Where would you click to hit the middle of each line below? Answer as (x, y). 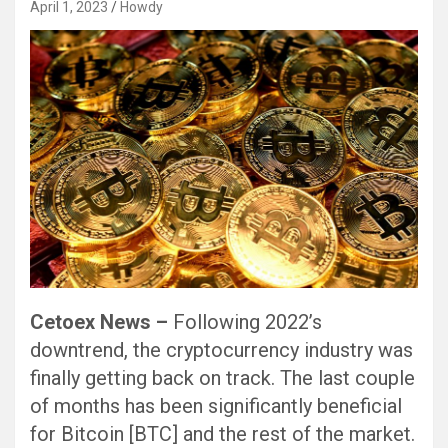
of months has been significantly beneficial (216, 406)
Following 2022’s (247, 322)
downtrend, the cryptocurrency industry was (221, 350)
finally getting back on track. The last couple (222, 378)
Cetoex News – (101, 322)
